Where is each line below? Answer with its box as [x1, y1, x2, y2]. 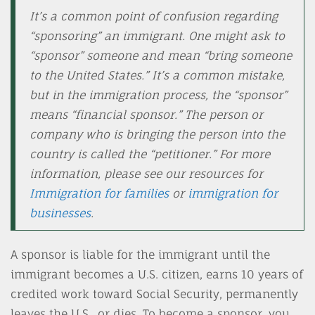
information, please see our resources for [30, 167, 263, 181]
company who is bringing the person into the [30, 127, 285, 141]
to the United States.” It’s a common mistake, [30, 68, 285, 82]
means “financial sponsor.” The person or [30, 108, 263, 122]
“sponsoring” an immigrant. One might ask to [30, 29, 285, 43]
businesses [30, 206, 91, 220]
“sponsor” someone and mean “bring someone [30, 49, 292, 63]
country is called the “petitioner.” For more [30, 147, 270, 161]
